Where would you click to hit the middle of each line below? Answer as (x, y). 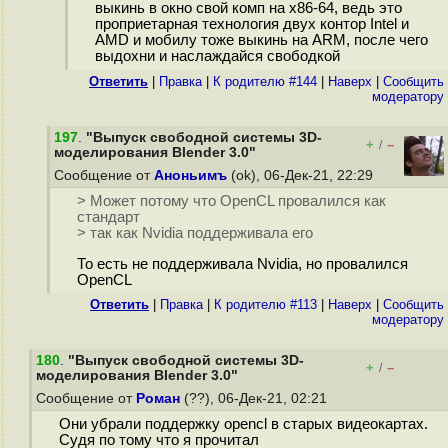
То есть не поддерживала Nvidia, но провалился (242, 264)
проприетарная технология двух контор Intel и (251, 24)
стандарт (108, 217)
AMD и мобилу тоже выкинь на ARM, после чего (261, 40)
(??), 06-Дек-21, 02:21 (255, 398)
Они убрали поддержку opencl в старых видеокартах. (243, 424)
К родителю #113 (265, 304)
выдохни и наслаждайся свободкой (217, 56)
